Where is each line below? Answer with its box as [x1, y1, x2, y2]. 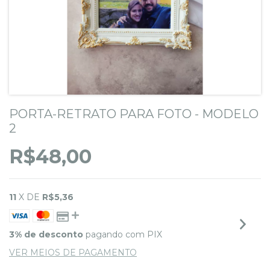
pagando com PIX [83, 229, 162, 240]
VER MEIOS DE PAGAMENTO [9, 247, 137, 258]
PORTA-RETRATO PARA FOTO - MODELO [9, 107, 259, 121]
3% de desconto [9, 229, 83, 240]
